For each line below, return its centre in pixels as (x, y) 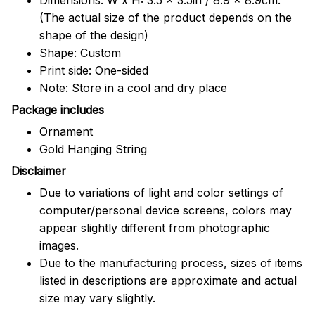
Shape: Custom (80, 52)
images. (59, 245)
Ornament (66, 131)
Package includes (58, 110)
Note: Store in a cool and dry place (133, 88)
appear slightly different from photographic (155, 227)
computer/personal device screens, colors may (166, 210)
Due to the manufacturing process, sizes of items (171, 263)
